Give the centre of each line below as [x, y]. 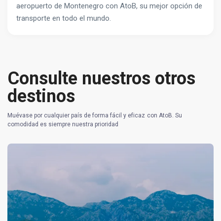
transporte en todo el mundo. [64, 18]
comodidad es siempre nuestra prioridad [63, 124]
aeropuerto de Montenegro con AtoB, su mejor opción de [109, 6]
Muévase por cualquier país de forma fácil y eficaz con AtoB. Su [95, 115]
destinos [41, 96]
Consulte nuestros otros [101, 78]
